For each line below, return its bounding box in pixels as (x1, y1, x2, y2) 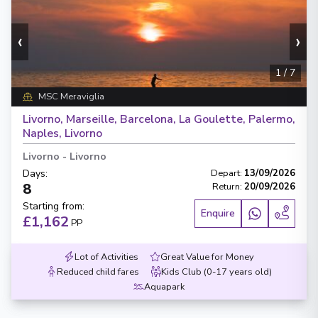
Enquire (201, 207, 235, 220)
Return (212, 180, 240, 193)
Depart (211, 167, 240, 180)
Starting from (23, 199, 82, 213)
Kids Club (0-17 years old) (161, 265, 272, 278)
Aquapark (144, 280, 185, 293)
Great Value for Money (160, 251, 254, 263)
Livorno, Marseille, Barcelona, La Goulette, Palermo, (23, 111, 295, 127)
